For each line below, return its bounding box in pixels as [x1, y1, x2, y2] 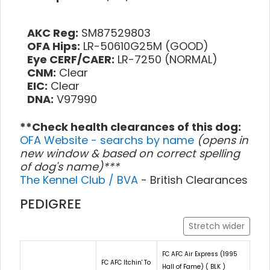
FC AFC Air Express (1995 [162, 249, 237, 259]
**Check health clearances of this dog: [20, 119, 241, 134]
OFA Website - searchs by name [20, 132, 197, 148]
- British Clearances [141, 172, 248, 187]
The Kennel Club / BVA [20, 172, 141, 187]
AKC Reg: [27, 25, 78, 40]
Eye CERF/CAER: [27, 51, 115, 67]
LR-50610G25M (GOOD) [80, 38, 209, 54]
